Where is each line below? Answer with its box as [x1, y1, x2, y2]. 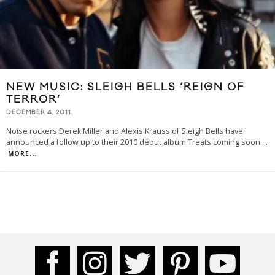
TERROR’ [6, 93, 61, 107]
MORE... [8, 149, 37, 158]
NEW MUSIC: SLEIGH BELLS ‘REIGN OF [6, 80, 244, 95]
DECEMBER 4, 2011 [6, 109, 71, 117]
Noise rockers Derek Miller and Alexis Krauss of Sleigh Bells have [6, 126, 243, 137]
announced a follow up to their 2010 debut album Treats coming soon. [6, 137, 262, 148]
